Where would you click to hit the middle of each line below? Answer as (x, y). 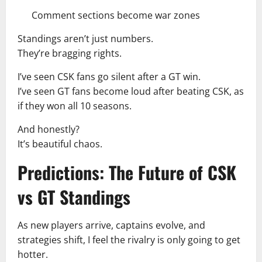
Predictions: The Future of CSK (127, 172)
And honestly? (49, 129)
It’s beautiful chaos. (60, 144)
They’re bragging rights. (70, 53)
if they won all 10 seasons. (75, 106)
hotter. (33, 254)
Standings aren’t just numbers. (85, 39)
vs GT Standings (74, 197)
